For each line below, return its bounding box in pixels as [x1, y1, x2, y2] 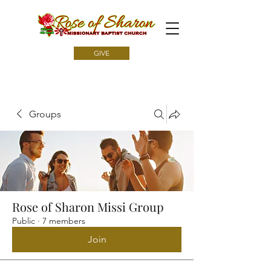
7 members [42, 215, 85, 226]
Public [12, 215, 35, 226]
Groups [29, 108, 61, 120]
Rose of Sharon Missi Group [12, 198, 164, 215]
